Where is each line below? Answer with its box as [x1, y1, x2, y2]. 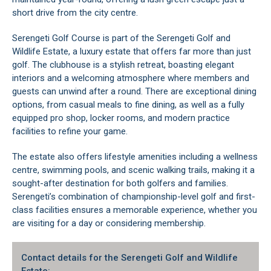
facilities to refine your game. [12, 126, 128, 137]
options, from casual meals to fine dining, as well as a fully [12, 99, 244, 110]
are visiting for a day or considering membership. [12, 218, 206, 229]
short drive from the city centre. [12, 7, 138, 18]
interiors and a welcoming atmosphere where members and [12, 73, 249, 83]
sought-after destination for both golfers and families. [12, 178, 228, 189]
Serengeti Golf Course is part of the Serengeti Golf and [12, 33, 230, 44]
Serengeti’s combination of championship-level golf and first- [12, 191, 255, 202]
